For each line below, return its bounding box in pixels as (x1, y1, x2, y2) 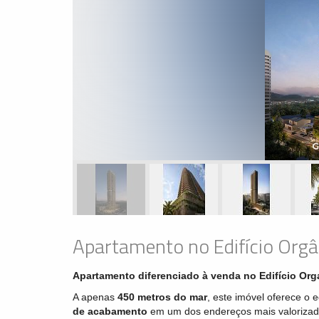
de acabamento (73, 305, 147, 318)
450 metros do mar (117, 291, 207, 303)
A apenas (73, 291, 117, 303)
